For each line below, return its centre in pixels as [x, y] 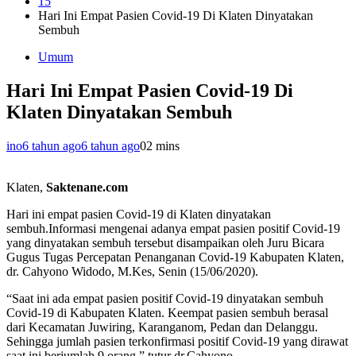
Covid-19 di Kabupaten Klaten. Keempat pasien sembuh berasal [167, 313]
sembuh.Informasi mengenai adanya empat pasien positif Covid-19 [173, 229]
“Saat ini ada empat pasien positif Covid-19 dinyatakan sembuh [165, 299]
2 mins [163, 146]
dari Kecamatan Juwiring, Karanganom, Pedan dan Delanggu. [162, 327]
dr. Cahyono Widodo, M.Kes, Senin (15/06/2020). [132, 272]
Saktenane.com [87, 188]
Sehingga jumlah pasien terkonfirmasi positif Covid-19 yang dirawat [177, 342]
